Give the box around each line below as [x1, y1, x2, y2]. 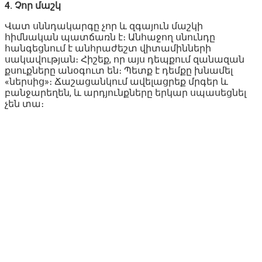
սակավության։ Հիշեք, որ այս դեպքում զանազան [5, 53, 244, 65]
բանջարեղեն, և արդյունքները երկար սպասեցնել [5, 87, 246, 98]
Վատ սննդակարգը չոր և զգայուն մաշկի [5, 20, 203, 32]
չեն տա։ [5, 98, 44, 109]
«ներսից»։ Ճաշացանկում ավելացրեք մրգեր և [5, 75, 228, 87]
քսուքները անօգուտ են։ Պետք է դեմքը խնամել [5, 64, 233, 76]
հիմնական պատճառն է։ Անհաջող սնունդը [5, 31, 215, 43]
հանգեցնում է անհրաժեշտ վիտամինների [5, 42, 211, 54]
